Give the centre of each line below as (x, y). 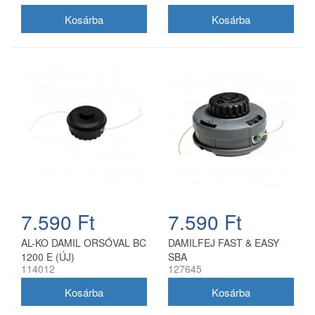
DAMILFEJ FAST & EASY (224, 243)
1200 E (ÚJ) (48, 257)
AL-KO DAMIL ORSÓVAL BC (84, 243)
